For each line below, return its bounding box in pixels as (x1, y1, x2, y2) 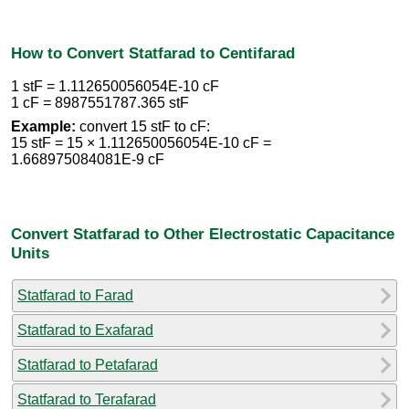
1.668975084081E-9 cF (11, 152, 164, 168)
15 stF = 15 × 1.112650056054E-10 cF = (11, 135, 271, 152)
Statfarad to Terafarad (17, 391, 156, 407)
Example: (11, 119, 76, 135)
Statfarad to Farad (17, 287, 133, 303)
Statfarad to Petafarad (17, 356, 158, 372)
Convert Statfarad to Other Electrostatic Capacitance (11, 224, 394, 243)
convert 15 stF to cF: (76, 119, 210, 135)
